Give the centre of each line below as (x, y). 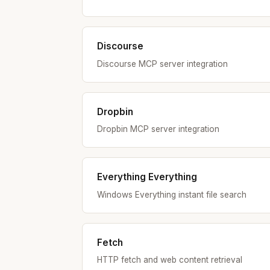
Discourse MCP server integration (162, 64)
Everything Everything (147, 177)
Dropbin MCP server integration (158, 129)
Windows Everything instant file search (172, 194)
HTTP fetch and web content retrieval (170, 259)
